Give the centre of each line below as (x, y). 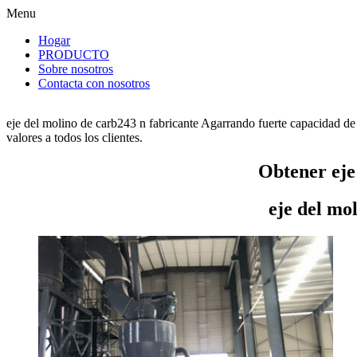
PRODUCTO (74, 55)
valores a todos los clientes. (75, 137)
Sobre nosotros (76, 69)
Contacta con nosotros (94, 83)
